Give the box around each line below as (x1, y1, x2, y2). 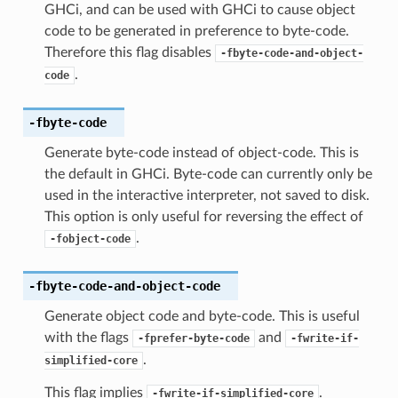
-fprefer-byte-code (137, 331, 250, 345)
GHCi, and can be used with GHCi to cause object (44, 2, 355, 17)
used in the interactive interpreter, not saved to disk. (44, 187, 370, 203)
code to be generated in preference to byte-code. (44, 23, 349, 38)
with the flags (44, 330, 132, 345)
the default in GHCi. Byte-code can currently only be (44, 166, 372, 181)
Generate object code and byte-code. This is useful (44, 308, 360, 323)
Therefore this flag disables (44, 44, 215, 60)
